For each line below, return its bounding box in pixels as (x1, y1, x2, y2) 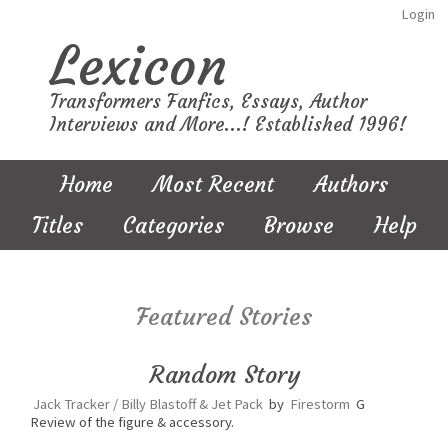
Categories (122, 212, 224, 239)
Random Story (148, 360, 300, 390)
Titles (31, 212, 83, 239)
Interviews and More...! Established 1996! (50, 113, 406, 136)
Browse (263, 212, 334, 239)
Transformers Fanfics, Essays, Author (50, 90, 367, 113)
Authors (314, 171, 388, 198)
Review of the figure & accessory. (30, 413, 234, 431)
